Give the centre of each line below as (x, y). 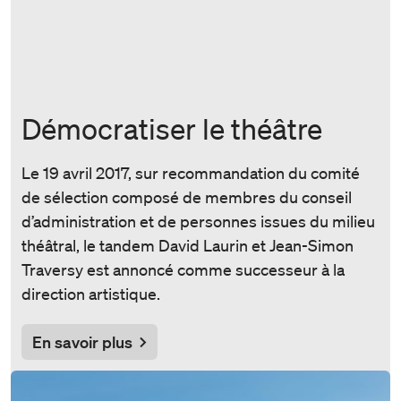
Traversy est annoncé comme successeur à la (183, 269)
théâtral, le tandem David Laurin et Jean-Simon (188, 245)
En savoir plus (82, 341)
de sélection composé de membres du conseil (187, 196)
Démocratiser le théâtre (172, 128)
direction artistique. (91, 293)
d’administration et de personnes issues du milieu (198, 221)
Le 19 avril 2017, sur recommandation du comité (191, 172)
